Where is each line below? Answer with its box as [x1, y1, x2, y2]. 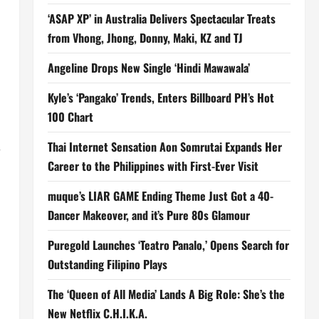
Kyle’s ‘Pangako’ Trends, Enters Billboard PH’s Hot [47, 89, 274, 106]
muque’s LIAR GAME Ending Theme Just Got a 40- [47, 187, 273, 204]
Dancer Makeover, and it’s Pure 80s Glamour [47, 206, 250, 224]
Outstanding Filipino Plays [47, 256, 167, 273]
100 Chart [47, 108, 93, 125]
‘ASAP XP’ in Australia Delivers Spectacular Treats [47, 10, 276, 27]
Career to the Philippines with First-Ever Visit [47, 157, 258, 174]
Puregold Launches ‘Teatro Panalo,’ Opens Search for [47, 236, 289, 253]
